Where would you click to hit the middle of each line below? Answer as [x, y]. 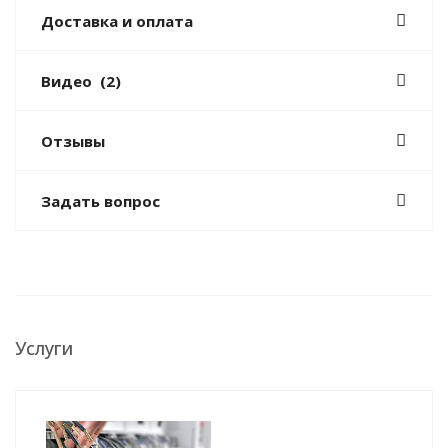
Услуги [44, 348]
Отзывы [73, 141]
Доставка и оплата [117, 21]
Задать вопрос [100, 201]
